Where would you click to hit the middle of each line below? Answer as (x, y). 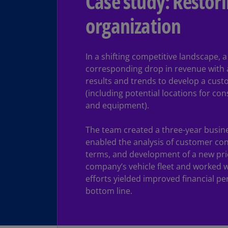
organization (133, 26)
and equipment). (117, 105)
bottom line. (110, 191)
